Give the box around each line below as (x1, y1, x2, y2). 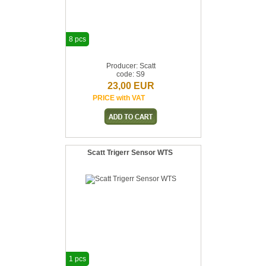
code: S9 (116, 70, 145, 78)
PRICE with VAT (93, 94, 145, 102)
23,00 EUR (107, 81, 154, 91)
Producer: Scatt (106, 62, 156, 70)
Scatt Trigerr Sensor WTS (87, 148, 173, 157)
